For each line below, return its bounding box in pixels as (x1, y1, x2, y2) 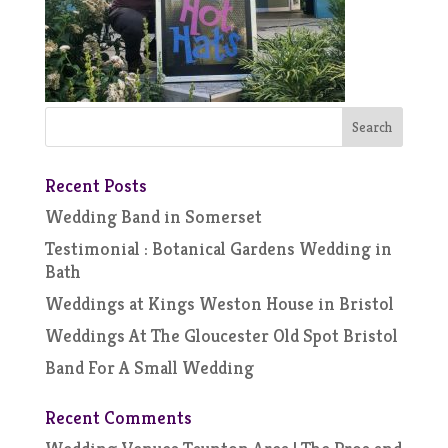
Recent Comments (44, 406, 192, 429)
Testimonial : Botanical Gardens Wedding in (44, 237, 392, 260)
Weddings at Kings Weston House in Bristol (44, 292, 394, 315)
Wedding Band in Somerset (44, 205, 262, 228)
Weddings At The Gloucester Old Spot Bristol (44, 324, 398, 347)
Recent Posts (44, 174, 147, 197)
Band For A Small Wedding (44, 356, 254, 379)
